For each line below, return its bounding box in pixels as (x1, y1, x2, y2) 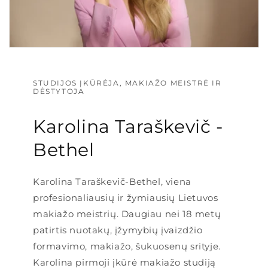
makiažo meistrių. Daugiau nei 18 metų (33, 208, 221, 220)
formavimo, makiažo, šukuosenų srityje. (33, 240, 221, 252)
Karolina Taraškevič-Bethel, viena (33, 175, 191, 187)
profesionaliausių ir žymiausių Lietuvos (33, 191, 218, 203)
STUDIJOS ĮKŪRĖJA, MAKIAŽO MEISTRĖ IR (33, 78, 222, 87)
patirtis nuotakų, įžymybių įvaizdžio (33, 224, 203, 236)
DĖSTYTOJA (33, 86, 85, 96)
